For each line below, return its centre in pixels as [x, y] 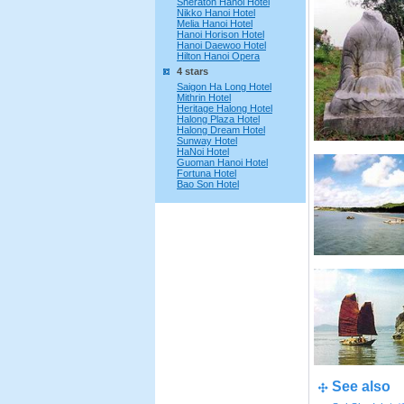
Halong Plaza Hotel [218, 119]
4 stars [193, 71]
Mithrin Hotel [204, 97]
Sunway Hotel [207, 141]
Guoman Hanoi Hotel [222, 162]
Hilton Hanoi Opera [218, 56]
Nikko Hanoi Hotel [216, 13]
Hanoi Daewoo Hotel [221, 45]
